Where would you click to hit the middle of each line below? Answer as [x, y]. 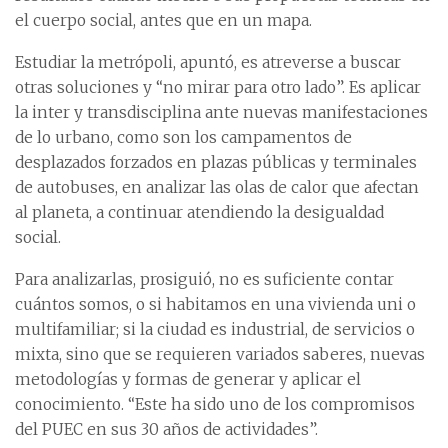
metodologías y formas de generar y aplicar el [188, 380]
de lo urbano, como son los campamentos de [183, 138]
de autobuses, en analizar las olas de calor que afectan [217, 188]
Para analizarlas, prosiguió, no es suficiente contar [204, 280]
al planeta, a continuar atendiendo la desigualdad [199, 213]
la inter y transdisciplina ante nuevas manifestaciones [221, 113]
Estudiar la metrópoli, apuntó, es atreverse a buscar [208, 63]
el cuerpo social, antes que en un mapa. [163, 21]
